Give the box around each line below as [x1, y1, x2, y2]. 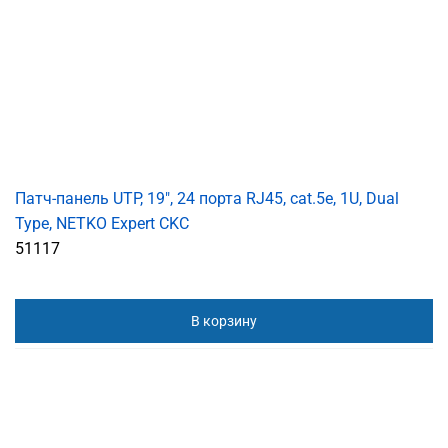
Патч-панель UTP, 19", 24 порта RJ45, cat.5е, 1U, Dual [15, 189, 399, 209]
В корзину [191, 313, 257, 330]
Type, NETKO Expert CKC [15, 214, 189, 234]
